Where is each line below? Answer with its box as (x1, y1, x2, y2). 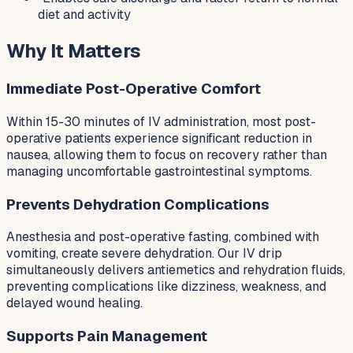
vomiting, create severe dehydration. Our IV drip (6, 245, 282, 262)
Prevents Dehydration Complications (6, 194, 269, 214)
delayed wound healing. (6, 295, 143, 312)
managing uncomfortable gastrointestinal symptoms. (6, 162, 312, 180)
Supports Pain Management (6, 325, 207, 346)
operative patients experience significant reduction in (6, 129, 312, 147)
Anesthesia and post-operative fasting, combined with (6, 229, 319, 246)
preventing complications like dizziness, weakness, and (6, 278, 326, 295)
